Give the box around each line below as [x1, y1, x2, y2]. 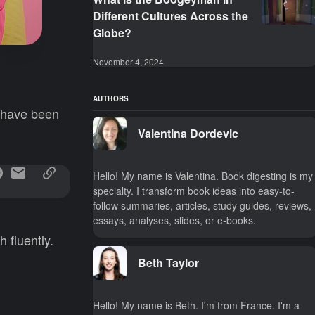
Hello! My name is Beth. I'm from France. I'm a [93, 298, 300, 312]
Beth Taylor [138, 255, 199, 271]
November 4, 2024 [93, 56, 164, 67]
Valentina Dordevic [138, 125, 238, 141]
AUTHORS [93, 94, 129, 103]
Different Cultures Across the [93, 8, 248, 24]
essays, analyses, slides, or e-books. [93, 213, 256, 227]
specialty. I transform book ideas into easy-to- [93, 184, 295, 198]
